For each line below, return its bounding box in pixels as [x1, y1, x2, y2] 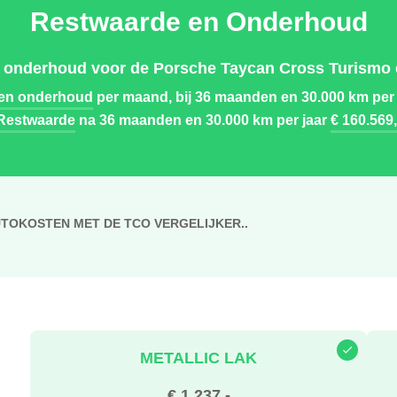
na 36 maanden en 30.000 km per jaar [75, 109, 331, 130]
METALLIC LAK [140, 346, 257, 369]
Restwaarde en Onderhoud [29, 3, 368, 41]
